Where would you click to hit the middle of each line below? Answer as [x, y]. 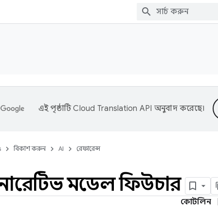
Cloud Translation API [113, 109]
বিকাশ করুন [30, 149]
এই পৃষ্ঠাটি [56, 109]
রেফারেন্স [88, 149]
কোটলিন [196, 202]
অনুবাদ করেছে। [179, 109]
